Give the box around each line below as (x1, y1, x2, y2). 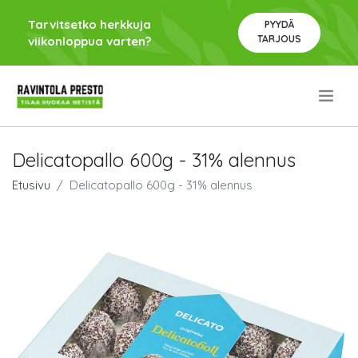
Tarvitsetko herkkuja (28, 17, 151, 32)
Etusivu (12, 177, 50, 193)
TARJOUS (257, 33, 301, 45)
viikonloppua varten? (28, 34, 151, 49)
